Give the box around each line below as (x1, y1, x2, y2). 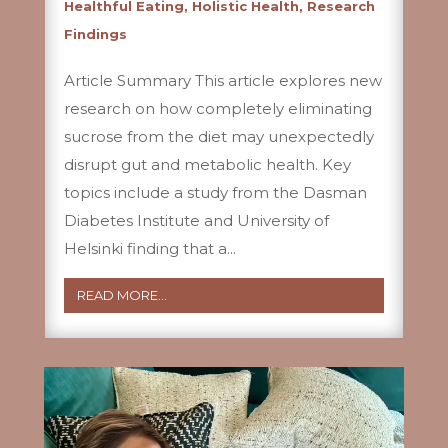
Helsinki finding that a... (63, 238, 236, 258)
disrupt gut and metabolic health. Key (63, 154, 351, 174)
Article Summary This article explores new (63, 70, 382, 90)
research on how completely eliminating (63, 98, 372, 118)
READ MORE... (76, 286, 167, 303)
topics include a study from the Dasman (63, 182, 367, 202)
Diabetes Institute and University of (63, 210, 329, 230)
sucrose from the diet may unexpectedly (63, 126, 374, 146)
